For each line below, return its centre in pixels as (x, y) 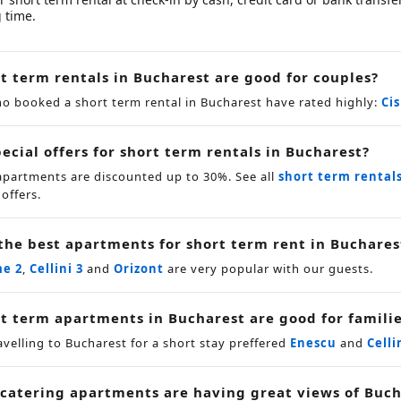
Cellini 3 (56, 268)
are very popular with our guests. (269, 268)
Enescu (313, 342)
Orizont (139, 268)
